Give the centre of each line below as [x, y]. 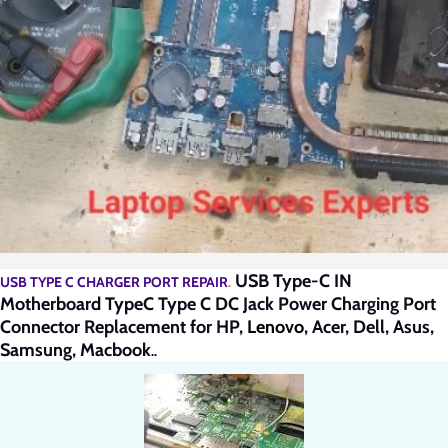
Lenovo [275, 326]
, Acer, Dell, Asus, [369, 326]
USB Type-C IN [291, 280]
